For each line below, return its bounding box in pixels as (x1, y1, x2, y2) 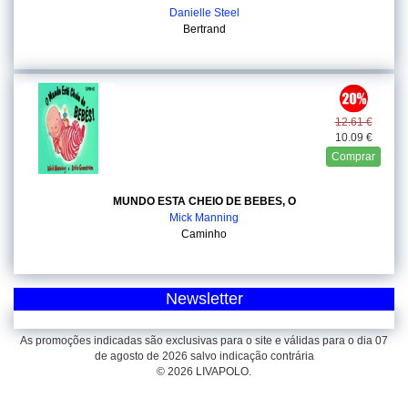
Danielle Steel (168, 6, 240, 19)
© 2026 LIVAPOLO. (157, 365, 251, 378)
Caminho (181, 228, 227, 240)
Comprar (331, 150, 375, 163)
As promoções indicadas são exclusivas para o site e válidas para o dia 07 (20, 334, 388, 347)
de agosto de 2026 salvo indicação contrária (94, 350, 314, 362)
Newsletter (165, 290, 243, 308)
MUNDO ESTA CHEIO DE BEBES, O (112, 195, 296, 208)
